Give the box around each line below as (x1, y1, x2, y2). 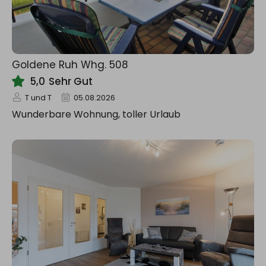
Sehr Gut (49, 74, 93, 88)
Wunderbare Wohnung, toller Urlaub (12, 107, 180, 121)
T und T (25, 92, 52, 103)
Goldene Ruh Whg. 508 (12, 58, 128, 72)
